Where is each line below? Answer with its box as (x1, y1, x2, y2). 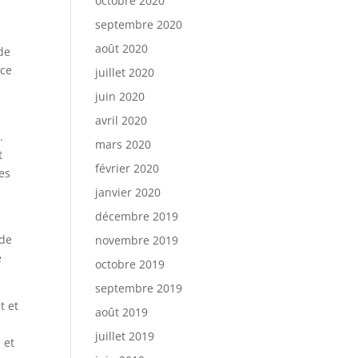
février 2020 (95, 161, 160, 176)
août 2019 (95, 304, 149, 320)
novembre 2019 (95, 233, 179, 248)
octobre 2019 (95, 257, 165, 272)
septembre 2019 (95, 280, 183, 296)
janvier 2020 (95, 185, 161, 200)
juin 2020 (95, 89, 145, 104)
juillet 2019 (95, 328, 155, 344)
